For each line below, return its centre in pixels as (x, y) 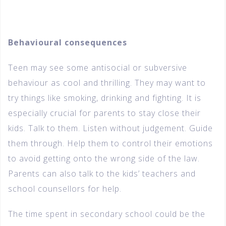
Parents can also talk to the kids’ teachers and (102, 174)
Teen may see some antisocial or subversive (98, 68)
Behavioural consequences (68, 43)
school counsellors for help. (65, 189)
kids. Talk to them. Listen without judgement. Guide (110, 128)
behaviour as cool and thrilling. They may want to (107, 83)
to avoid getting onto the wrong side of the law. (104, 159)
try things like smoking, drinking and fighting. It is (105, 98)
